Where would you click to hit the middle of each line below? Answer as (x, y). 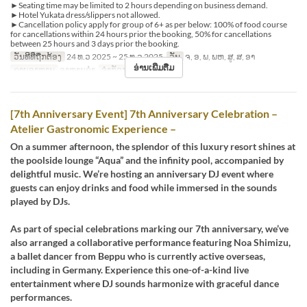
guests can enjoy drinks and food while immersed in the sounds (144, 188)
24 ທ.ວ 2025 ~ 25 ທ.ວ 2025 (114, 57)
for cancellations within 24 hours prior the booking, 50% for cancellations (141, 34)
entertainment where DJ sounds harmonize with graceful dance (145, 284)
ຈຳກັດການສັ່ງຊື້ (127, 70)
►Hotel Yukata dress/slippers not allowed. (85, 15)
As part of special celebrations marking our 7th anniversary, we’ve (149, 229)
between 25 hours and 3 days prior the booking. (95, 44)
